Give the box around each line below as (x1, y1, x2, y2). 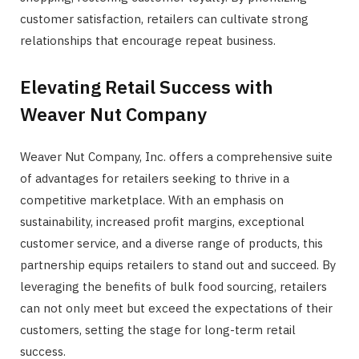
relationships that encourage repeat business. (20, 32, 276, 48)
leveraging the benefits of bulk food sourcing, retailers (20, 279, 327, 295)
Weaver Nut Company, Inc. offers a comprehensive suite (20, 149, 333, 165)
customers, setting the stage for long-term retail (20, 322, 296, 338)
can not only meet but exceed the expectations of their (20, 301, 333, 317)
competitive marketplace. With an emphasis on (20, 192, 284, 208)
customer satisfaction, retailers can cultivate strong (20, 10, 309, 26)
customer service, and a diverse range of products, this (20, 236, 323, 252)
